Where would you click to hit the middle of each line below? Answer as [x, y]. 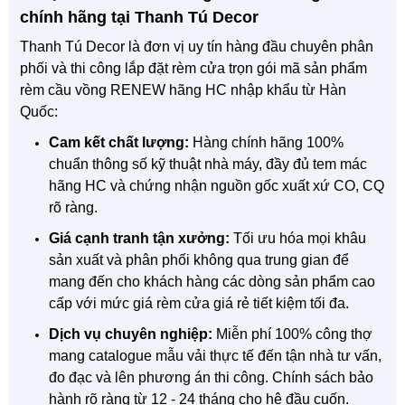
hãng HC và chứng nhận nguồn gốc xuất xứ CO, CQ [217, 185]
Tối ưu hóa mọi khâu [298, 238]
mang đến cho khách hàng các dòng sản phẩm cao [212, 281]
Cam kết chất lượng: [119, 142]
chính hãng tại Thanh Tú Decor [139, 17]
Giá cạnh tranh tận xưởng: [139, 238]
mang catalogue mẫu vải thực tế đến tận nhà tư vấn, [215, 355]
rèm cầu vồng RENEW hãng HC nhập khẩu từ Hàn [183, 89]
